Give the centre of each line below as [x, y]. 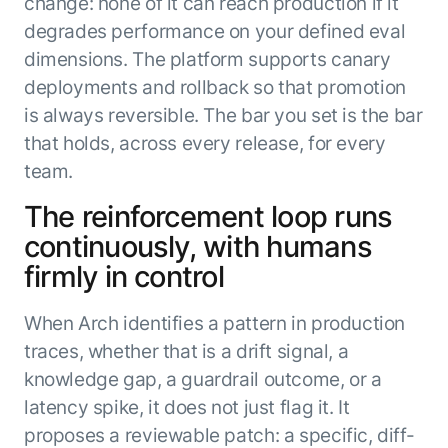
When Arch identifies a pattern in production [214, 322]
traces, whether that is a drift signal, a [186, 350]
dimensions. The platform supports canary [207, 59]
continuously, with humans [197, 246]
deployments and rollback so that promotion [214, 87]
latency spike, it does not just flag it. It [186, 406]
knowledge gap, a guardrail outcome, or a [202, 378]
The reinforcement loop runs [208, 216]
